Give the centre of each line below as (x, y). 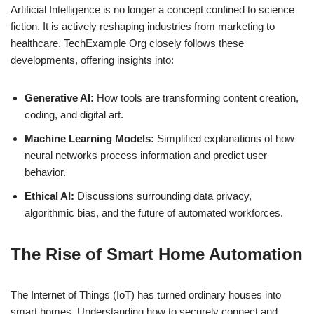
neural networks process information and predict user (146, 156)
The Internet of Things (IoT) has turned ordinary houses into (146, 295)
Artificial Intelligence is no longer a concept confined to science (152, 10)
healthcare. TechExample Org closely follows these (127, 43)
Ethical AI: (49, 196)
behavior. (45, 172)
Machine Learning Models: (89, 139)
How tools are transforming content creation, (196, 98)
